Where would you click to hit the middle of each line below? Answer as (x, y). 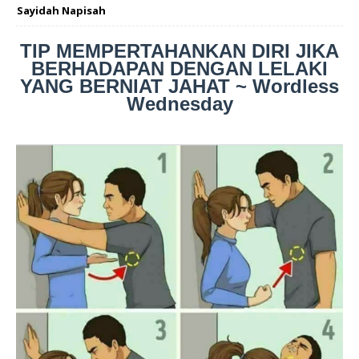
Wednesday (179, 104)
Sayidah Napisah (61, 11)
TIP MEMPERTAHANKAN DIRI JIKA (179, 51)
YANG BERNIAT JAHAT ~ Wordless (179, 87)
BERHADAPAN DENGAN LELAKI (179, 69)
